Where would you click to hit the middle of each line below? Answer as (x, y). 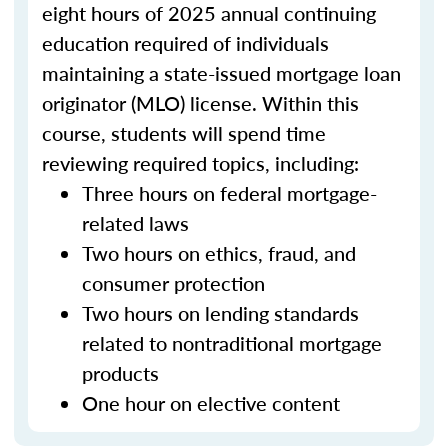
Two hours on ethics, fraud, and (219, 253)
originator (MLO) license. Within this (200, 103)
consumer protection (173, 283)
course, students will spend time (184, 133)
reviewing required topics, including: (200, 163)
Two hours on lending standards (220, 313)
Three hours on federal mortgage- (229, 193)
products (120, 373)
